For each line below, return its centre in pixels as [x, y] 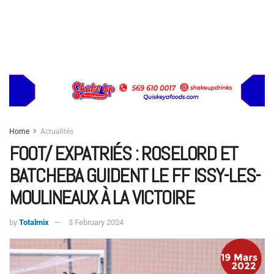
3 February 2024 [96, 223]
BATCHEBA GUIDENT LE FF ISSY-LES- [135, 175]
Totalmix [34, 223]
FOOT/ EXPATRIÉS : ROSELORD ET [124, 153]
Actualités [57, 131]
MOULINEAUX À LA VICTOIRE [102, 197]
